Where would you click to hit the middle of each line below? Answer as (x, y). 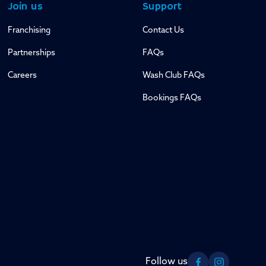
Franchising (29, 31)
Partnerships (31, 53)
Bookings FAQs (172, 98)
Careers (22, 76)
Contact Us (163, 31)
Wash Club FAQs (173, 76)
